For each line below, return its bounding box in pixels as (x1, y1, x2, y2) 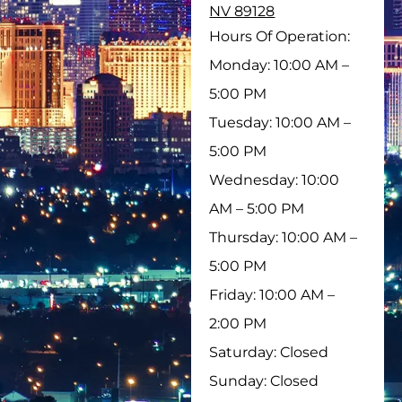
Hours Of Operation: (209, 28, 351, 46)
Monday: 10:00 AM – (209, 57, 350, 74)
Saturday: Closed (209, 344, 329, 362)
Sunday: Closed (209, 372, 319, 390)
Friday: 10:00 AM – (209, 286, 336, 304)
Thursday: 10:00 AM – (209, 229, 358, 247)
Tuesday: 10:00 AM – (209, 114, 352, 132)
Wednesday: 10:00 (209, 171, 340, 189)
